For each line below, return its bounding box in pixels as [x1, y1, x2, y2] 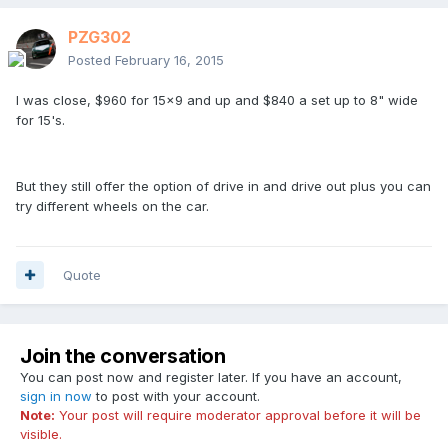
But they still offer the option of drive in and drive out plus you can [16, 177, 431, 194]
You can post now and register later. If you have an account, [20, 368, 402, 385]
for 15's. [16, 111, 65, 128]
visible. [20, 425, 62, 442]
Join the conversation [20, 343, 226, 368]
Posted [68, 51, 115, 68]
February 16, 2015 [115, 51, 224, 68]
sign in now [20, 387, 92, 404]
